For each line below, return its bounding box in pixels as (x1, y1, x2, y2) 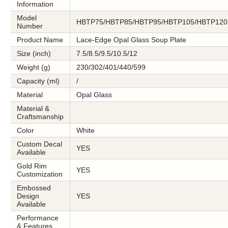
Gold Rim (17, 162, 47, 170)
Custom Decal (17, 140, 62, 148)
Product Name (17, 36, 63, 44)
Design (17, 192, 39, 200)
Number (17, 22, 43, 30)
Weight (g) (17, 63, 50, 71)
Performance (17, 214, 59, 222)
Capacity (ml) (17, 77, 60, 85)
